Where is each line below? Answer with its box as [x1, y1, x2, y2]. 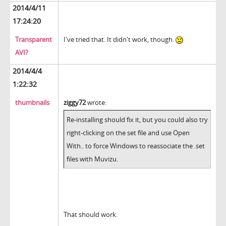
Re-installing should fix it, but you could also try [67, 115, 208, 125]
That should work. [64, 210, 118, 219]
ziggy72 [64, 98, 86, 107]
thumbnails [15, 98, 49, 107]
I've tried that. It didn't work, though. [64, 35, 176, 44]
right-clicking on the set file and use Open [67, 128, 190, 138]
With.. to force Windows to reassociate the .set [67, 141, 205, 151]
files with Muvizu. [67, 154, 118, 164]
